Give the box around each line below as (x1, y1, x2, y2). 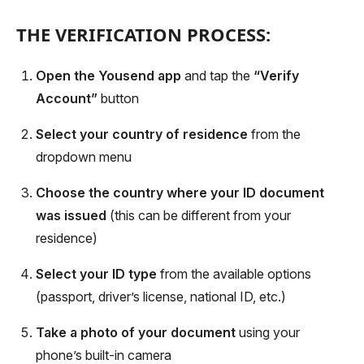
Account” (36, 90, 97, 106)
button (97, 90, 139, 106)
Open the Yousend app (36, 67, 181, 84)
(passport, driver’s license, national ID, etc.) (36, 288, 286, 305)
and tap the (181, 67, 253, 84)
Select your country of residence (36, 126, 248, 142)
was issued (36, 207, 106, 223)
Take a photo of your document (36, 324, 236, 340)
